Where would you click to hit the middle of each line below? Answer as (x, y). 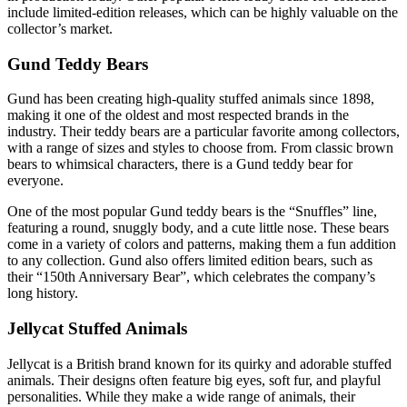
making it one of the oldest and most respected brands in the (178, 115)
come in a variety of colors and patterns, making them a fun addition (202, 244)
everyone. (35, 181)
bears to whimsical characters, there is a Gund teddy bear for (180, 164)
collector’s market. (60, 28)
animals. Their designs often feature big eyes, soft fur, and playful (194, 380)
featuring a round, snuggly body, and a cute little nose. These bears (198, 228)
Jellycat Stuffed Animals (97, 328)
